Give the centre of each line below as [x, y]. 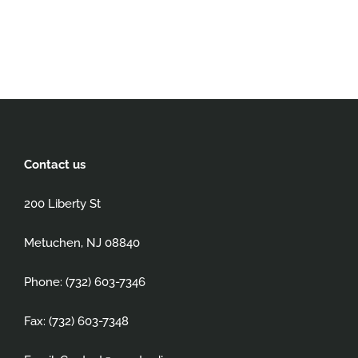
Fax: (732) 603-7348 [76, 321]
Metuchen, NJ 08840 [82, 243]
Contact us [54, 164]
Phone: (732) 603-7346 [84, 282]
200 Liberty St [62, 203]
